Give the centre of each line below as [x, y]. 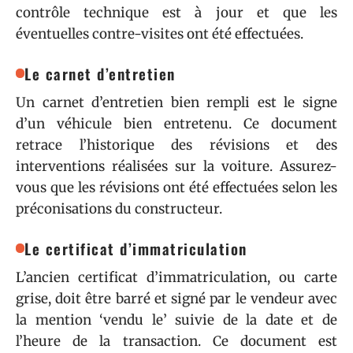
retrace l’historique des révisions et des [176, 145]
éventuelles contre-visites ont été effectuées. [160, 34]
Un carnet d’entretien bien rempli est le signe [176, 102]
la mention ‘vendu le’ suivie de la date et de [176, 320]
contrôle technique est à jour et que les [176, 13]
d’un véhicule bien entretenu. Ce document [176, 124]
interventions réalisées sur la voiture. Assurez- [176, 166]
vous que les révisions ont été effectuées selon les [176, 188]
